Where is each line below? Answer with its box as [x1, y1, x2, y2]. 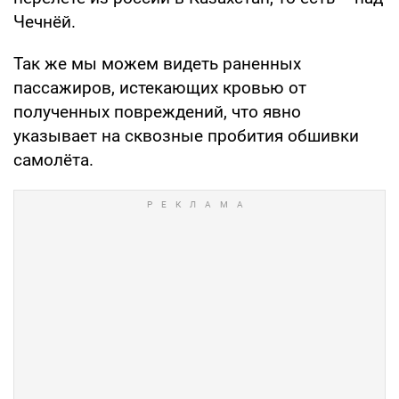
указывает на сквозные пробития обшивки [13, 125, 359, 146]
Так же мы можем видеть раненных [13, 53, 301, 74]
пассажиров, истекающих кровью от [13, 77, 306, 98]
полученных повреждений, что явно [13, 101, 301, 122]
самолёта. [13, 149, 94, 170]
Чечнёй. [13, 11, 76, 32]
